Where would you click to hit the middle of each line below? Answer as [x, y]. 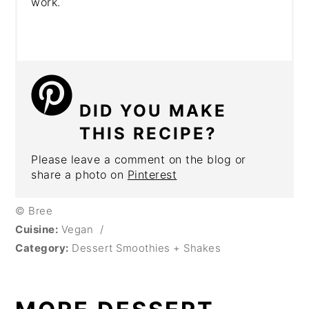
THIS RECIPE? [149, 133]
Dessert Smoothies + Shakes [145, 248]
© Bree [34, 210]
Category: [42, 248]
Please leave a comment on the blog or [139, 159]
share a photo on [79, 174]
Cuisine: [37, 229]
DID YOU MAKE [153, 110]
